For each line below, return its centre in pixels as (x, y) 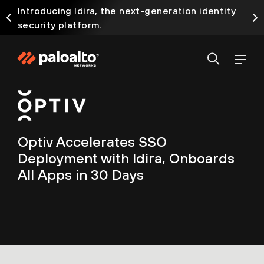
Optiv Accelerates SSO (92, 142)
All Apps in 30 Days (81, 175)
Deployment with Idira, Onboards (126, 158)
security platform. (60, 25)
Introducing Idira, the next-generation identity (127, 11)
